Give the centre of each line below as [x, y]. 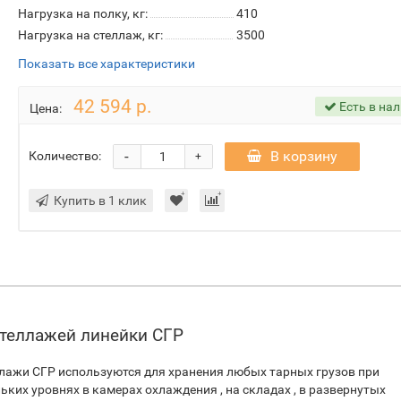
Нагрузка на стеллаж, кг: [90, 35]
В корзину [303, 156]
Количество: [64, 155]
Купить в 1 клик [100, 200]
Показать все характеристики [106, 64]
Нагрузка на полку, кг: [82, 13]
